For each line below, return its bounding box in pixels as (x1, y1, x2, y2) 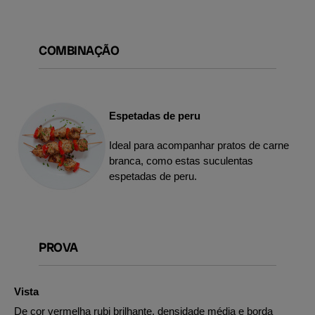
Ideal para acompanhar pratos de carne (109, 139, 289, 151)
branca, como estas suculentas (109, 154, 253, 167)
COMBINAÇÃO (39, 42, 119, 58)
